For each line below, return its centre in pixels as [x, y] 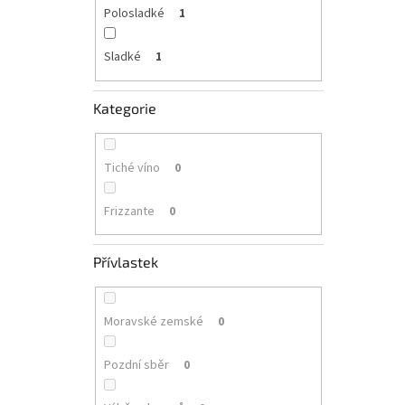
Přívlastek [126, 262]
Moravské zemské [153, 322]
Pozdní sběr [136, 366]
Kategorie [125, 108]
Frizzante [129, 211]
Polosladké [134, 14]
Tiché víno [132, 168]
